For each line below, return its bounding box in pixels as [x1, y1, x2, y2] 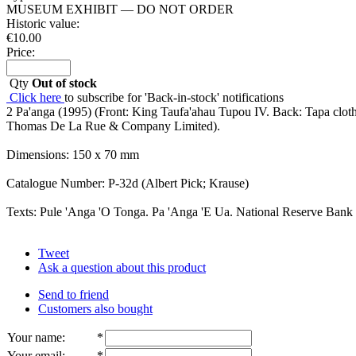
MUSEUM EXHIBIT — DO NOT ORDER [6, 2, 234, 16]
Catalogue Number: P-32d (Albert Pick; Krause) [6, 176, 249, 190]
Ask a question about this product [38, 260, 206, 274]
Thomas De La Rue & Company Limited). [6, 118, 220, 133]
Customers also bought [38, 301, 153, 315]
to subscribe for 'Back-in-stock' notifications [64, 90, 284, 104]
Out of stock [32, 75, 97, 90]
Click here [10, 90, 61, 104]
